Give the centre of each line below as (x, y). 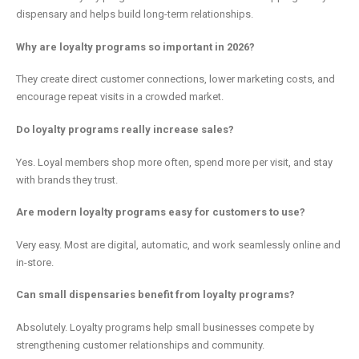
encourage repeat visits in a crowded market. (120, 97)
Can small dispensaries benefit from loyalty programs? (155, 295)
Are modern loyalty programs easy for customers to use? (161, 212)
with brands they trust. (67, 179)
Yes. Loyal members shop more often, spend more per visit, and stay (174, 162)
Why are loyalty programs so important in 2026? (135, 46)
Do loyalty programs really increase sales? (125, 129)
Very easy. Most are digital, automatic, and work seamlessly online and (178, 244)
